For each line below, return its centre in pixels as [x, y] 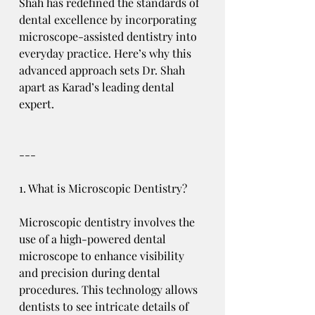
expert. [37, 104]
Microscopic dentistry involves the [108, 222]
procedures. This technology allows [110, 290]
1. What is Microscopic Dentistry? [103, 188]
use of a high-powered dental [94, 239]
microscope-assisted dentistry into [109, 37]
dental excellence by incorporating [109, 20]
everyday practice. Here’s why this [107, 53]
